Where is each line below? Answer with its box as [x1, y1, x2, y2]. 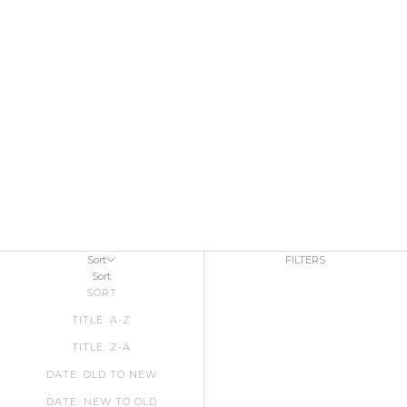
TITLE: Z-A [72, 340, 132, 353]
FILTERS [285, 253, 326, 266]
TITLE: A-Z [72, 313, 132, 326]
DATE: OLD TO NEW [45, 367, 157, 381]
